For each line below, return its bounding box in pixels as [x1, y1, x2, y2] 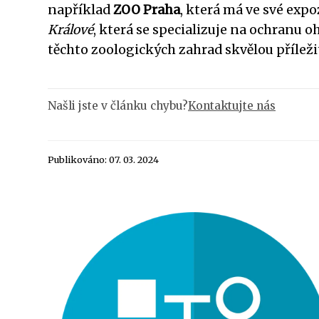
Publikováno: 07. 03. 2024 [48, 153, 159, 165]
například [48, 1, 113, 18]
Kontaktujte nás [188, 98, 276, 113]
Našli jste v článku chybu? [48, 98, 188, 113]
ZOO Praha [113, 1, 180, 18]
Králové [48, 21, 93, 38]
